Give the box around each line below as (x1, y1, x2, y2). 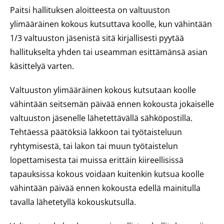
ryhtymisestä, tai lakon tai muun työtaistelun (10, 140, 178, 151)
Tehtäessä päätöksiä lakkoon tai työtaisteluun (10, 126, 182, 137)
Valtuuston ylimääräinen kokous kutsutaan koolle (10, 84, 196, 95)
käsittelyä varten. (10, 60, 74, 71)
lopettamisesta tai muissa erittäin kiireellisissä (10, 154, 183, 165)
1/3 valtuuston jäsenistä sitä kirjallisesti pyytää (10, 32, 184, 43)
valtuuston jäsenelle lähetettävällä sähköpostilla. (10, 112, 192, 123)
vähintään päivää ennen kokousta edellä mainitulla (10, 182, 200, 193)
